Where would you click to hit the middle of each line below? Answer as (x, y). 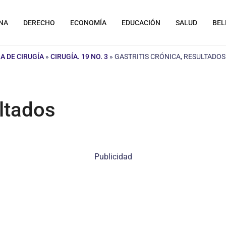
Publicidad (113, 157)
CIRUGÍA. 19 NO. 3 (79, 56)
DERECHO (39, 23)
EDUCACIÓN (141, 23)
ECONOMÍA (88, 23)
